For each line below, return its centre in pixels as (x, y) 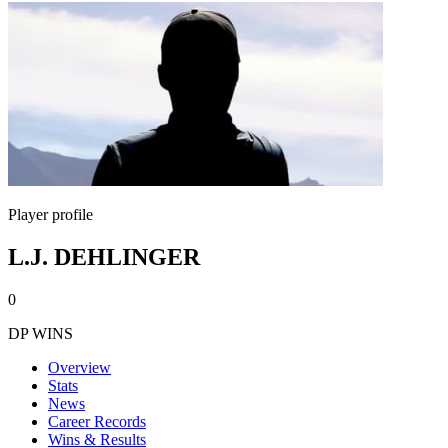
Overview (79, 367)
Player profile (50, 214)
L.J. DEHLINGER (104, 256)
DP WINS (40, 333)
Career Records (97, 421)
